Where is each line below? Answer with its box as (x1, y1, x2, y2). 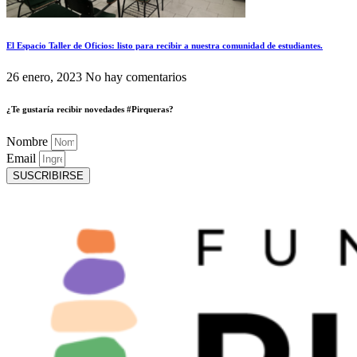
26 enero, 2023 (6, 70, 85, 84)
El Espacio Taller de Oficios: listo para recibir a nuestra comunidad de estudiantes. (6, 41, 323, 51)
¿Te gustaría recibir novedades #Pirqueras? (6, 104, 176, 114)
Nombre (6, 134, 51, 148)
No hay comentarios (85, 70, 186, 84)
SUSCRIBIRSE (13, 169, 84, 182)
